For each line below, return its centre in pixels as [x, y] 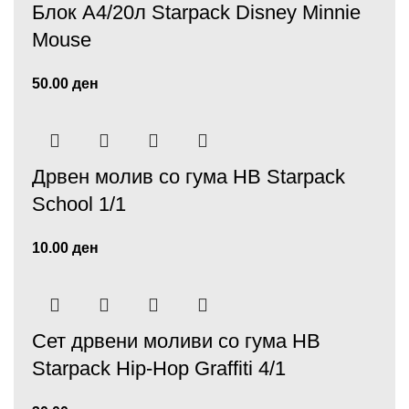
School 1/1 [79, 204]
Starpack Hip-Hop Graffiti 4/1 [159, 368]
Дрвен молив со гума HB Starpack [189, 177]
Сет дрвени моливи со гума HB [176, 341]
